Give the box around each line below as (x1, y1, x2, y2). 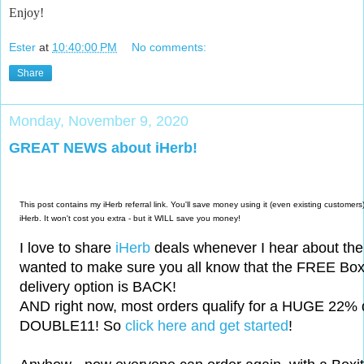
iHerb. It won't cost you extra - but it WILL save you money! (19, 214, 240, 223)
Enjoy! (9, 5, 44, 19)
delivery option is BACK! (19, 279, 180, 296)
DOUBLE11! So (19, 318, 125, 335)
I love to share (19, 240, 115, 257)
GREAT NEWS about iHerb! (9, 140, 197, 157)
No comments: (132, 41, 207, 54)
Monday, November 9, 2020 (9, 113, 188, 130)
